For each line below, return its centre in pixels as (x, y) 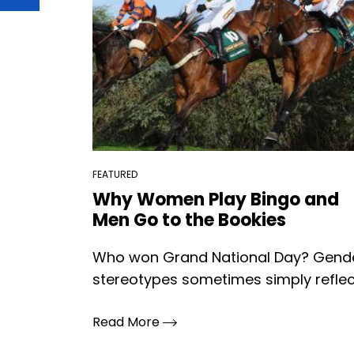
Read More (128, 322)
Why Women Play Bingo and (216, 200)
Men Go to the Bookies (189, 220)
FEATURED (115, 174)
